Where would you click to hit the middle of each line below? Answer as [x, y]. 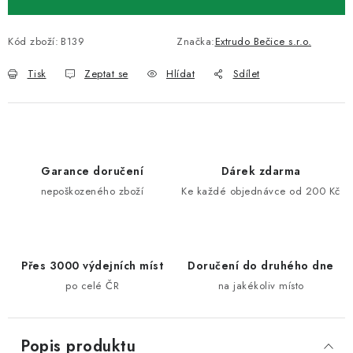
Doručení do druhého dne [261, 266]
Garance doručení [92, 171]
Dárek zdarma [261, 171]
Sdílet [246, 74]
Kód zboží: [33, 41]
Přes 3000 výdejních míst [92, 266]
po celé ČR [92, 286]
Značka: [196, 41]
